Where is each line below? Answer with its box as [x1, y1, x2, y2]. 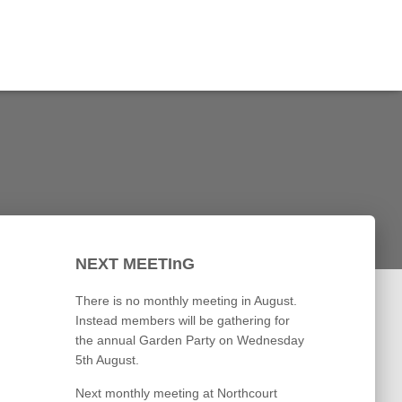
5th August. [74, 353, 139, 367]
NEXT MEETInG [74, 255, 195, 273]
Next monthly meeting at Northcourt [74, 386, 277, 400]
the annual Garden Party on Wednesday [74, 333, 304, 347]
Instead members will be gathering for [74, 313, 290, 328]
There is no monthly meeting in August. [74, 293, 297, 308]
